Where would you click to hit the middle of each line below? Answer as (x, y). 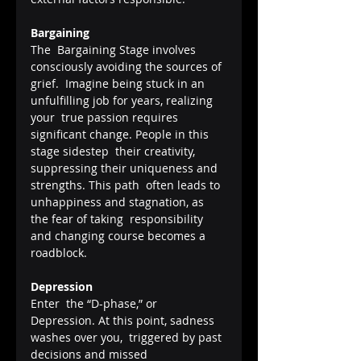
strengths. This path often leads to (127, 185)
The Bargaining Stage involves (115, 49)
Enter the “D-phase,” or (95, 303)
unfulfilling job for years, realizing (123, 100)
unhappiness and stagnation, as (119, 201)
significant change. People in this (121, 134)
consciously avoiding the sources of (128, 66)
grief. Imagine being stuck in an (119, 83)
